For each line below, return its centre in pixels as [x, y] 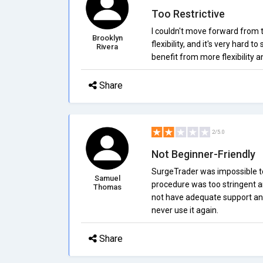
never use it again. [185, 210]
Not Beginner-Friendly [203, 154]
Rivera [107, 47]
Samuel [107, 178]
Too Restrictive [188, 14]
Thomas [107, 187]
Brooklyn [107, 38]
